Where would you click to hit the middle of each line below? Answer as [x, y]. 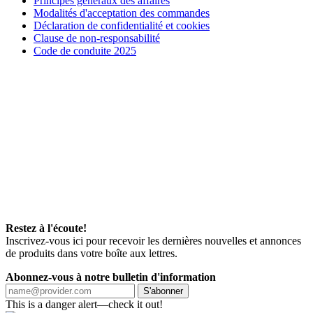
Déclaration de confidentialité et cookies [122, 25]
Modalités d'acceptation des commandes [122, 13]
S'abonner [163, 291]
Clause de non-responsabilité [97, 38]
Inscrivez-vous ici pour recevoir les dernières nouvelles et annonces [153, 240]
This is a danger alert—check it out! [84, 304]
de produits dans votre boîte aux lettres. [92, 253]
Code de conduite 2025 [85, 50]
